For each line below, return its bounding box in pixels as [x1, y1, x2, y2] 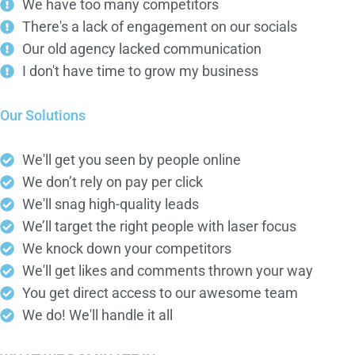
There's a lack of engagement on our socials [21, 18, 297, 36]
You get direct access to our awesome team [21, 284, 298, 302]
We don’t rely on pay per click [21, 174, 203, 191]
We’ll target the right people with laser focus [21, 218, 296, 235]
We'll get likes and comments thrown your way [21, 262, 313, 280]
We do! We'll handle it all [21, 307, 173, 324]
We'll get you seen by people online [21, 151, 241, 169]
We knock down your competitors [21, 240, 231, 258]
